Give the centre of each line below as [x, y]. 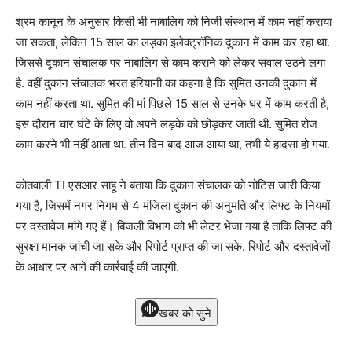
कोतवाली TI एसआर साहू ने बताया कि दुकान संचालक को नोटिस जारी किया [168, 185]
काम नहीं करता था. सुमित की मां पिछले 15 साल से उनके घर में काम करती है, [172, 103]
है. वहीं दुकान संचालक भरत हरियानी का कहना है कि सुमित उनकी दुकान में [166, 83]
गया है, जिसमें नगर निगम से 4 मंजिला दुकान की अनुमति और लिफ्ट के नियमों [173, 205]
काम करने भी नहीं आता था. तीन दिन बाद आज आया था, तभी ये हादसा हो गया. [173, 144]
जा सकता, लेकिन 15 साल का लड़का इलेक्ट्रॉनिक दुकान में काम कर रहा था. [173, 42]
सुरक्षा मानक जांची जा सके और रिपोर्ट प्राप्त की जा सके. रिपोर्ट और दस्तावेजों [173, 246]
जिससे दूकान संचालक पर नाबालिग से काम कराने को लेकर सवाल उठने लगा [170, 62]
